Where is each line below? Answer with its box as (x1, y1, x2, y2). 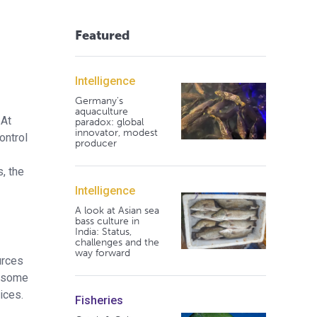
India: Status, (74, 225, 132, 238)
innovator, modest (74, 126, 158, 139)
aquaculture (74, 105, 128, 117)
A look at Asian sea (74, 204, 159, 217)
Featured (74, 27, 129, 43)
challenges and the (74, 236, 159, 248)
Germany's (74, 94, 123, 107)
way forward (74, 246, 130, 259)
